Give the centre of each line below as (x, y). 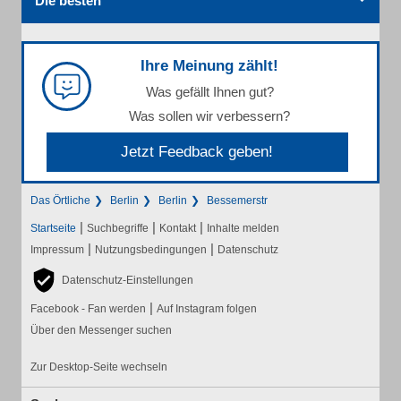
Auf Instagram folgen (207, 309)
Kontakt (178, 229)
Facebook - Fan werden (88, 309)
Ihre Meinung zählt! (209, 66)
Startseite (53, 229)
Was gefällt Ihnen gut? (209, 92)
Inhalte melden (243, 229)
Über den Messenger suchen (101, 331)
